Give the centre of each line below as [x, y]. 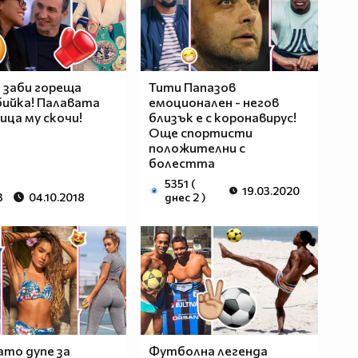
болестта [181, 163]
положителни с [197, 148]
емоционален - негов [213, 102]
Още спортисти [200, 133]
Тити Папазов [192, 87]
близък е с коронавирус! [222, 117]
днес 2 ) [185, 197]
